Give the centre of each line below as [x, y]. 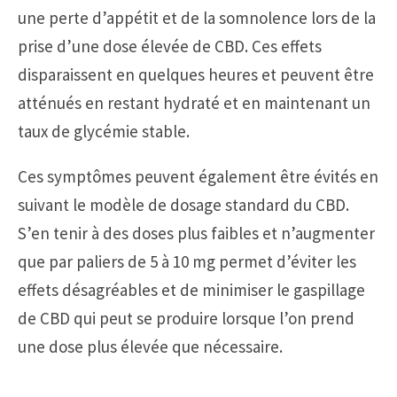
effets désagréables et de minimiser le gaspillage [191, 289]
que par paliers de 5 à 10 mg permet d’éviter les [187, 261]
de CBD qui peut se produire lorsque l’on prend [186, 318]
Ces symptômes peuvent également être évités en [198, 176]
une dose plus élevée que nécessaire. [150, 346]
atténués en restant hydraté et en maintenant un [194, 102]
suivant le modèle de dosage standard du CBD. [183, 204]
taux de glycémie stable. [104, 131]
